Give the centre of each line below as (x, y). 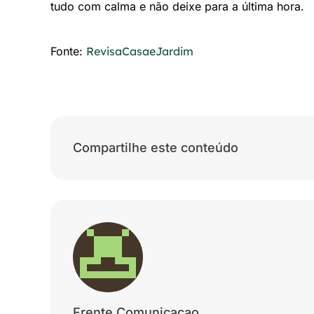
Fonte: (68, 51)
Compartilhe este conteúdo (156, 147)
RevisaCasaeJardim (140, 51)
